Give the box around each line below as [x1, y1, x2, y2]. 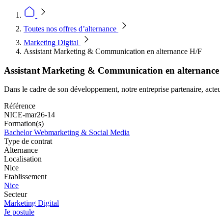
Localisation [4, 155, 42, 164]
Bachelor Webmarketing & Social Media [4, 128, 130, 137]
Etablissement [4, 172, 47, 181]
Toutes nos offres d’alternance [24, 25, 118, 33]
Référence [4, 102, 35, 110]
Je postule [4, 208, 34, 217]
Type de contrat [4, 137, 52, 146]
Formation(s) [4, 119, 44, 128]
